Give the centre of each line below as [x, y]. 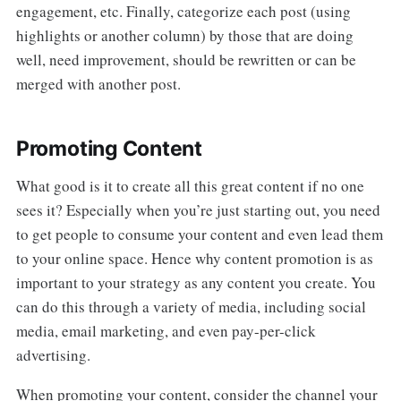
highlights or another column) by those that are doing [184, 35]
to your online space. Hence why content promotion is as [194, 258]
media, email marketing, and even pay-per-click [166, 330]
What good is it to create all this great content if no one [190, 185]
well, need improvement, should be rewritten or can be [186, 59]
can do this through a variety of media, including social [191, 306]
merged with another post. [98, 83]
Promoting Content [109, 148]
